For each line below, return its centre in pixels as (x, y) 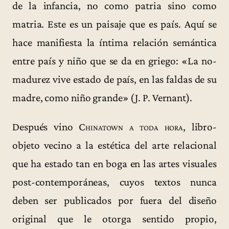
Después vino (46, 127)
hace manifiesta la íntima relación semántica (114, 42)
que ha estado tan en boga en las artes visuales (114, 164)
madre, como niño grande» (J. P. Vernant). (102, 97)
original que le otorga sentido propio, (114, 219)
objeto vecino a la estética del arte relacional (114, 145)
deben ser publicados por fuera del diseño (114, 201)
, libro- (200, 127)
